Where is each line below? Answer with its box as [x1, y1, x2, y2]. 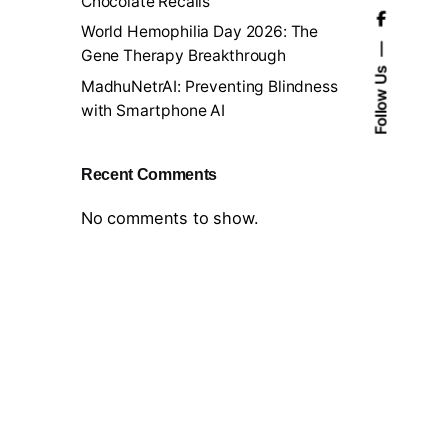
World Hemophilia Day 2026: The [80, 22, 319, 42]
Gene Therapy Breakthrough [80, 46, 286, 66]
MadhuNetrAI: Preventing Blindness [80, 77, 338, 97]
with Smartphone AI [80, 101, 226, 121]
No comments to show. [80, 207, 259, 228]
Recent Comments [80, 164, 218, 183]
